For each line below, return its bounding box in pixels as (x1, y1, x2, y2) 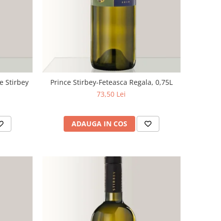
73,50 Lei (97, 89, 126, 99)
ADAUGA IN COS (71, 118, 127, 128)
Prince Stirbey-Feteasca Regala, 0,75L (50, 77, 173, 87)
